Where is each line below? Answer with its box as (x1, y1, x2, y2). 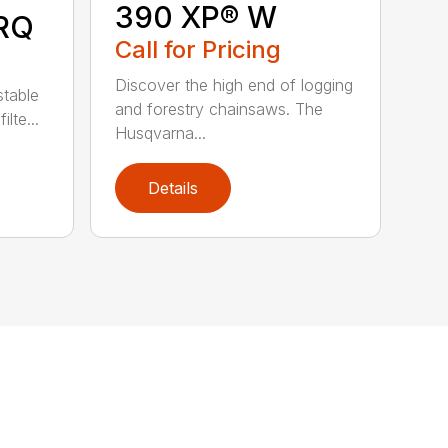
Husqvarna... (115, 122, 207, 143)
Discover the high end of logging (115, 74, 354, 95)
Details (148, 178, 199, 199)
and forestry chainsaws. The (115, 98, 324, 119)
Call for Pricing (115, 34, 282, 64)
